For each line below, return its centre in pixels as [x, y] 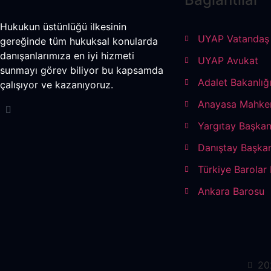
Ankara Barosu [231, 191]
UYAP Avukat [228, 60]
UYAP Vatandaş [233, 38]
